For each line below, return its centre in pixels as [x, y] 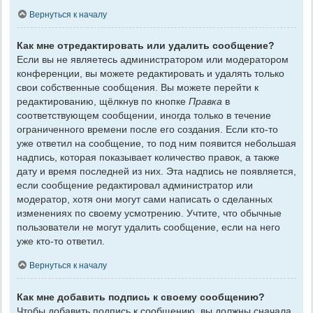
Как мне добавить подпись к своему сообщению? [141, 297]
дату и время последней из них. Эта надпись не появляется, [156, 171]
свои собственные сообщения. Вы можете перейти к [138, 87]
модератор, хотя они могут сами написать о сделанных [145, 199]
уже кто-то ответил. [61, 241]
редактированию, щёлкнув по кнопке [103, 101]
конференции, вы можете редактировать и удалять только [151, 73]
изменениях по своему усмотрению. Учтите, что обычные [149, 213]
